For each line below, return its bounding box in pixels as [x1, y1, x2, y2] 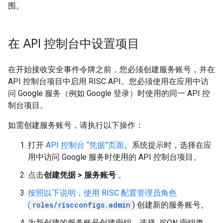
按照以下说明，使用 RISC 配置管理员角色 [28, 188, 177, 198]
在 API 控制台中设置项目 [8, 36, 139, 51]
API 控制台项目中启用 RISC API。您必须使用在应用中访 [8, 77, 209, 86]
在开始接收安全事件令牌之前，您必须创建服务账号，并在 [8, 65, 215, 74]
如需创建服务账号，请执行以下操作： [8, 120, 143, 130]
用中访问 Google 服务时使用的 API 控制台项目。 [28, 152, 201, 162]
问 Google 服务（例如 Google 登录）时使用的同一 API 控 [8, 89, 210, 98]
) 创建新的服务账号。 [132, 200, 209, 210]
